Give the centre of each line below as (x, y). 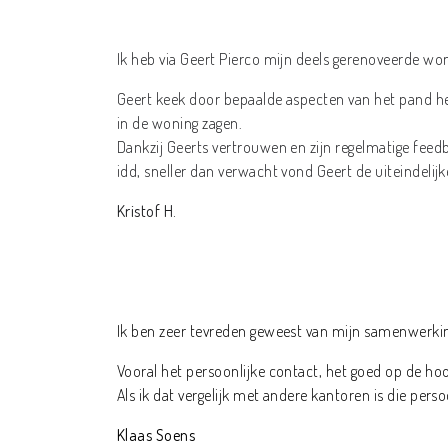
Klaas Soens (156, 435)
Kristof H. (147, 211)
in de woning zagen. (180, 123)
